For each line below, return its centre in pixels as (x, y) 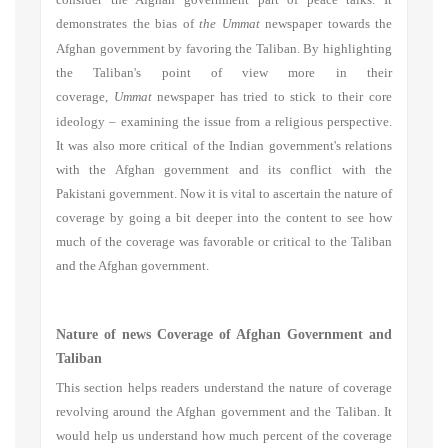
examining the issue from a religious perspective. (254, 121)
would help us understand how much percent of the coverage (224, 436)
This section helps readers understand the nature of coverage (224, 388)
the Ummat (229, 23)
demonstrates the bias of (125, 23)
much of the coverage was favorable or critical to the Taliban (224, 241)
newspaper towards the (328, 23)
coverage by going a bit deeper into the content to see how (224, 217)
